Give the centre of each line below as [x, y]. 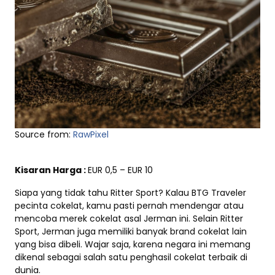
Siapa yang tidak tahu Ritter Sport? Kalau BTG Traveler [130, 192]
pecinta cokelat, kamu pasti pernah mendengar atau [129, 205]
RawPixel [91, 134]
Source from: [44, 134]
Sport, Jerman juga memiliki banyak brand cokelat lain [131, 231]
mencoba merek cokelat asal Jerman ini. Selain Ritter [129, 218]
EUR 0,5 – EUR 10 [120, 170]
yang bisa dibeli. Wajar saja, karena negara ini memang [133, 244]
